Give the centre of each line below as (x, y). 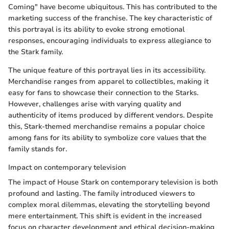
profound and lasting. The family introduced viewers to (101, 193)
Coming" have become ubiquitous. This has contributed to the (113, 7)
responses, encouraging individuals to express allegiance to (110, 40)
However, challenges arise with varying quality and (95, 104)
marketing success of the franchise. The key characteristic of (110, 18)
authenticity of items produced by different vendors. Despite (111, 115)
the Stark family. (36, 52)
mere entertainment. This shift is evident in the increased (105, 216)
